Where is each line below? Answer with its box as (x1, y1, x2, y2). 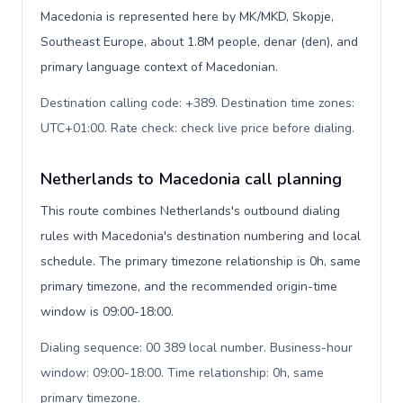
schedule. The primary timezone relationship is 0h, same (40, 253, 361, 270)
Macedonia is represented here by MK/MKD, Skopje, (40, 8, 334, 25)
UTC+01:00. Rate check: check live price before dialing (40, 120, 352, 137)
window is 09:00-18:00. (40, 303, 174, 320)
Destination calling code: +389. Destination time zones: (40, 94, 354, 112)
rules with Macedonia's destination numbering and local (40, 228, 361, 245)
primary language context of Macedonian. (40, 58, 278, 76)
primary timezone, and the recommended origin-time (40, 278, 337, 295)
